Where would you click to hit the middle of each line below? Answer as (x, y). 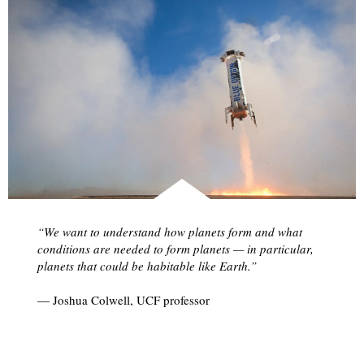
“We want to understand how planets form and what (169, 231)
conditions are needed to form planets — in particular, (175, 248)
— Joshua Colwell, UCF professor (123, 299)
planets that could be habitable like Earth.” (147, 265)
